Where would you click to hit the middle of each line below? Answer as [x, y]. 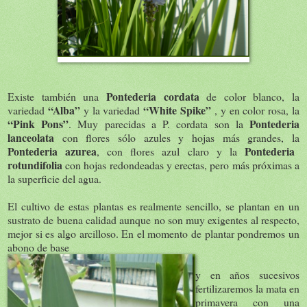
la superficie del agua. [54, 178]
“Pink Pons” [38, 123]
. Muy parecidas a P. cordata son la [159, 123]
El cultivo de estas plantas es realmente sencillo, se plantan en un [153, 206]
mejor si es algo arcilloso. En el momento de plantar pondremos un [153, 233]
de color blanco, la [249, 96]
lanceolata [31, 137]
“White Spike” [177, 110]
